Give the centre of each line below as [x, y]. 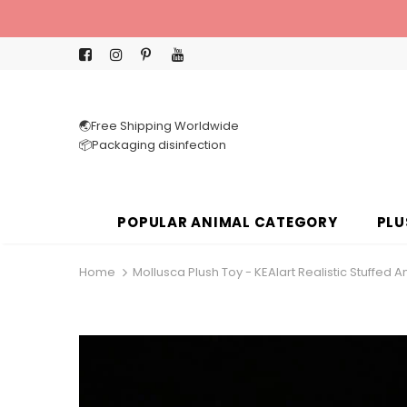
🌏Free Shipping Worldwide [159, 126]
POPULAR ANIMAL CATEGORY [228, 222]
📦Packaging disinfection [153, 145]
